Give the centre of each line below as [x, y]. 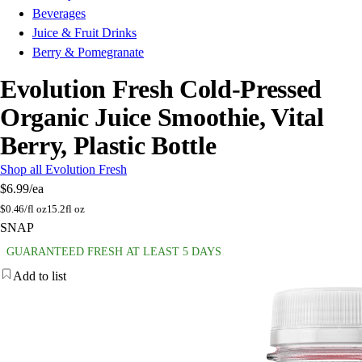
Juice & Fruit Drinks [84, 33]
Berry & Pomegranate [88, 53]
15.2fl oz [65, 209]
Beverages [59, 14]
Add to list [40, 276]
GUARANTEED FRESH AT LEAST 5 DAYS [114, 252]
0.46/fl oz [26, 209]
